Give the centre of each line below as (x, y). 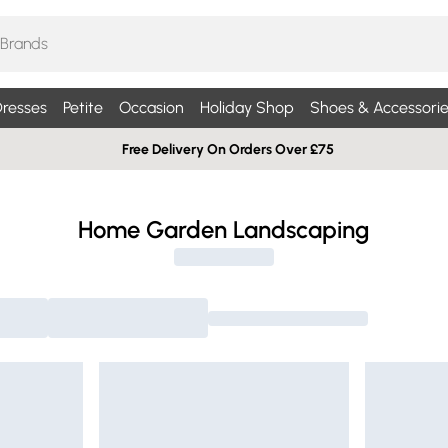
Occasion (151, 107)
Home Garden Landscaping (224, 229)
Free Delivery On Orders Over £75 (228, 149)
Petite (82, 107)
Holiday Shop (246, 107)
